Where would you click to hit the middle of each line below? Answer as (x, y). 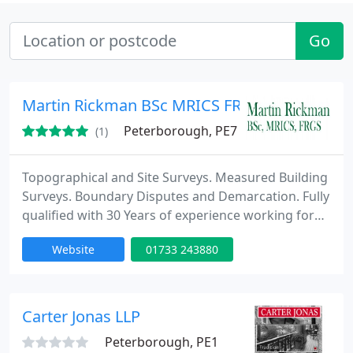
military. (46, 272)
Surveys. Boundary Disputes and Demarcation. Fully (176, 196)
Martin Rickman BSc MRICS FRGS (142, 105)
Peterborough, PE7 (180, 131)
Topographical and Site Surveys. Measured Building (175, 177)
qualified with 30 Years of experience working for (168, 215)
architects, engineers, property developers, (150, 234)
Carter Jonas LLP (81, 316)
